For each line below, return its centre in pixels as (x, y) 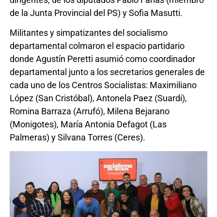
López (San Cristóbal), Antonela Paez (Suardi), (98, 98)
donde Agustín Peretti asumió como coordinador (102, 59)
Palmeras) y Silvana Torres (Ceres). (77, 138)
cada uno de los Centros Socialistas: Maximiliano (103, 85)
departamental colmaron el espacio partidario (97, 46)
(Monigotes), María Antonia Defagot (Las (88, 124)
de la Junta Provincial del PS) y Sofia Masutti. (96, 13)
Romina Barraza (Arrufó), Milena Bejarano (90, 111)
